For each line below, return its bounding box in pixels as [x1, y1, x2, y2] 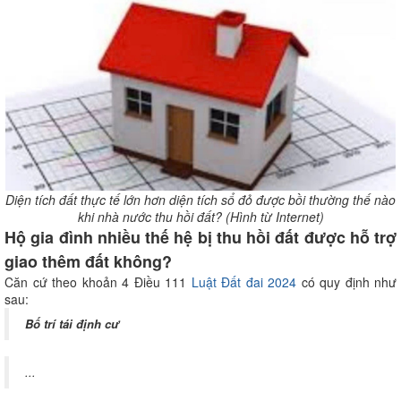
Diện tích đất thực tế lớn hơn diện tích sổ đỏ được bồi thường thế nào [5, 190, 396, 209]
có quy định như [296, 272, 397, 291]
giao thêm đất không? [4, 249, 172, 273]
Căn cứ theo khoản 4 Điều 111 [4, 272, 186, 291]
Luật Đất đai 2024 [186, 272, 296, 291]
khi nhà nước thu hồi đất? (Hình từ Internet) [77, 207, 324, 226]
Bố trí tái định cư [25, 314, 119, 332]
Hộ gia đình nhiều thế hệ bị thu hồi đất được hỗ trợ [4, 225, 397, 249]
